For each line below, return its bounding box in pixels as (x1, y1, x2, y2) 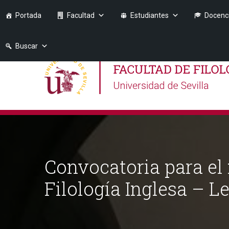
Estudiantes (130, 11, 169, 19)
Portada (15, 11, 41, 19)
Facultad (67, 11, 95, 19)
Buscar (15, 42, 38, 50)
